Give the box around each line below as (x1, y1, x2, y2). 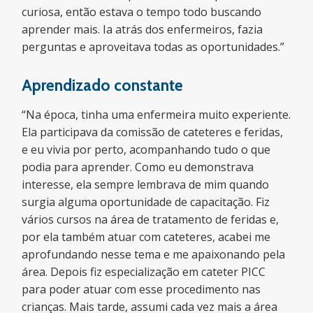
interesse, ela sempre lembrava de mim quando (22, 177, 270, 192)
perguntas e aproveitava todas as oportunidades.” (22, 39, 285, 54)
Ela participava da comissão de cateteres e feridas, (22, 124, 284, 140)
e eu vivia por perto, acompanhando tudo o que (22, 142, 271, 157)
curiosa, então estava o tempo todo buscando (22, 4, 262, 20)
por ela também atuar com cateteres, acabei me (22, 229, 271, 245)
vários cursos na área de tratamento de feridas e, (22, 212, 279, 227)
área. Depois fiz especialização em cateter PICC (22, 264, 266, 279)
